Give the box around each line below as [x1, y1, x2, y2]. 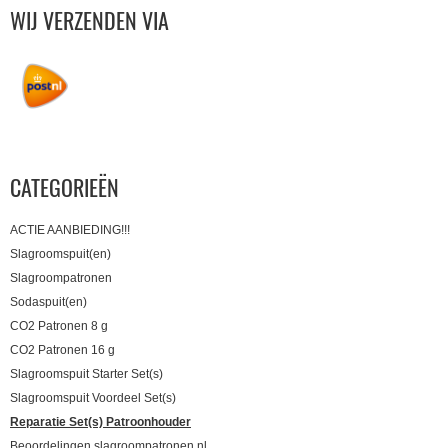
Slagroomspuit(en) [10, 247, 111, 262]
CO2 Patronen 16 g [10, 343, 115, 358]
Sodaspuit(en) [10, 295, 87, 310]
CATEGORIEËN [10, 171, 119, 204]
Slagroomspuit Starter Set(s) [10, 367, 163, 382]
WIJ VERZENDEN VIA [10, 4, 169, 37]
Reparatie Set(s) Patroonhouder [10, 415, 191, 430]
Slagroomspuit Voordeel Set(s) [10, 391, 176, 406]
